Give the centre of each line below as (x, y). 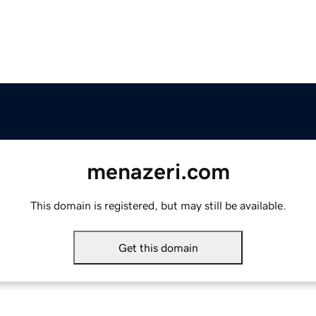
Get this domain (158, 248)
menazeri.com (158, 172)
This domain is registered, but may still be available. (158, 206)
